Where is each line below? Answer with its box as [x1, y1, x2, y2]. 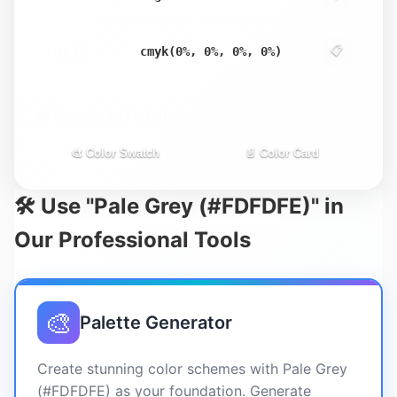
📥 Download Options [35, 106, 180, 124]
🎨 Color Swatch [71, 146, 160, 160]
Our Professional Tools [14, 227, 251, 253]
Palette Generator [80, 312, 232, 333]
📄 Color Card [245, 146, 319, 160]
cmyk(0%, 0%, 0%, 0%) [140, 44, 282, 58]
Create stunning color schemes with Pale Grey [37, 360, 347, 378]
